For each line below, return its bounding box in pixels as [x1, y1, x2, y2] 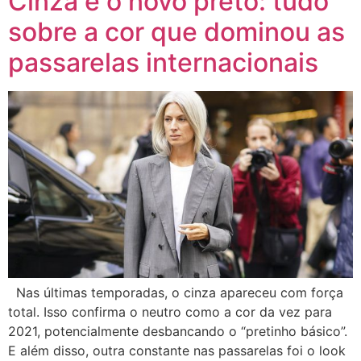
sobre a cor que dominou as [8, 16, 345, 48]
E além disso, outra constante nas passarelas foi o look [8, 342, 346, 359]
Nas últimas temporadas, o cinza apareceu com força [8, 284, 343, 301]
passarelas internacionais [8, 47, 318, 79]
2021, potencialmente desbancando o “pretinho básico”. [8, 322, 347, 339]
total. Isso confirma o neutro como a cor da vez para [8, 303, 332, 320]
